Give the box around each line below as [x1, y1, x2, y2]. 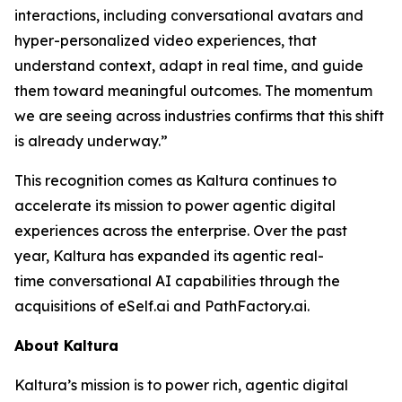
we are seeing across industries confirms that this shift [14, 107, 384, 125]
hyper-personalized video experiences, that [14, 31, 317, 49]
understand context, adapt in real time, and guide [14, 57, 363, 74]
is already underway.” [14, 132, 171, 150]
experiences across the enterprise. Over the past [14, 222, 347, 240]
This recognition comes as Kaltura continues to [14, 171, 336, 189]
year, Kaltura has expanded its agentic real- [14, 247, 324, 265]
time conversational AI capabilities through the [14, 272, 340, 290]
